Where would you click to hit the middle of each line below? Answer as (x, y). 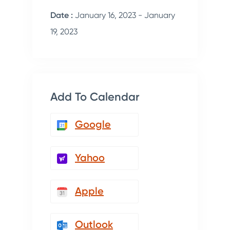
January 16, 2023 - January (124, 15)
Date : (62, 15)
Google (93, 124)
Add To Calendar (95, 97)
